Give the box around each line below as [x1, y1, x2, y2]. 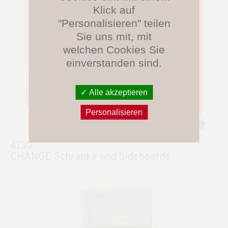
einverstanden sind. [66, 56, 162, 69]
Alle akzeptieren [87, 88, 148, 97]
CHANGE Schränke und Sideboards [10, 152, 170, 162]
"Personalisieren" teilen [58, 17, 170, 29]
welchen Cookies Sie [63, 43, 165, 55]
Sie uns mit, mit [76, 30, 152, 42]
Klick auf [93, 4, 135, 16]
